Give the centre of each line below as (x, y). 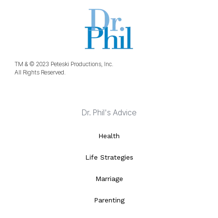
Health (109, 136)
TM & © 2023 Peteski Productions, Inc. (64, 64)
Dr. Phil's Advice (109, 112)
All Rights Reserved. (40, 72)
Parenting (109, 200)
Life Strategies (109, 157)
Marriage (109, 179)
